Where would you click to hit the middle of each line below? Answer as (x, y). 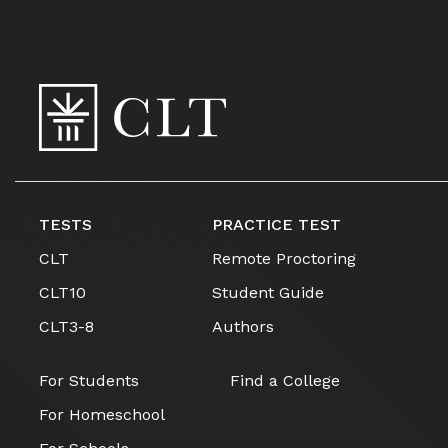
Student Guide (268, 292)
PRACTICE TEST (277, 224)
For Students (88, 380)
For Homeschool (101, 414)
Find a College (284, 380)
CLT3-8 (66, 326)
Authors (243, 326)
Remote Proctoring (284, 258)
